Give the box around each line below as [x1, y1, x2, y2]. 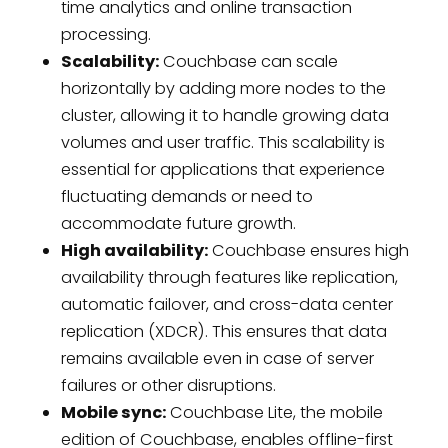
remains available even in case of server [60, 346, 374, 370]
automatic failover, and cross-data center [60, 292, 393, 316]
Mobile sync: [60, 400, 166, 424]
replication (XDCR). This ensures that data [60, 319, 387, 343]
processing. [60, 22, 151, 46]
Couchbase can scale [158, 49, 338, 73]
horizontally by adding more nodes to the [60, 76, 386, 100]
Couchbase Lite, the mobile [165, 400, 383, 424]
